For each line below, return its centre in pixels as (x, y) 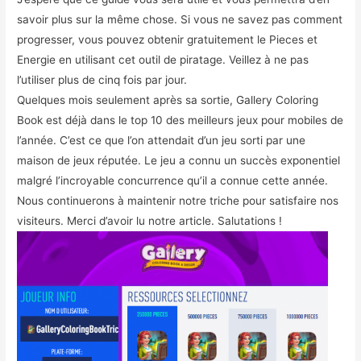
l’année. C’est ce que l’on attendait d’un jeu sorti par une (162, 140)
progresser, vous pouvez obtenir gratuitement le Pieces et (168, 39)
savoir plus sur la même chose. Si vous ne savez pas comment (180, 19)
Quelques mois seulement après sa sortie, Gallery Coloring (168, 100)
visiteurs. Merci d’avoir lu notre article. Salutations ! (150, 220)
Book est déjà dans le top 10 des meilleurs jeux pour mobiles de (180, 120)
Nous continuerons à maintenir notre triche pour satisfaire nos (178, 200)
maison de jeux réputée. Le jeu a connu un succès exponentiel (179, 160)
